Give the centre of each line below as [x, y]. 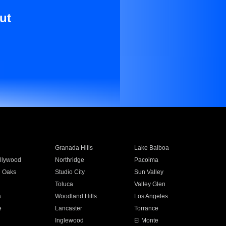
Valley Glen [150, 184]
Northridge [69, 160]
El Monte [147, 220]
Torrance [147, 208]
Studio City [70, 172]
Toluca [64, 184]
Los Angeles [151, 196]
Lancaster [68, 208]
